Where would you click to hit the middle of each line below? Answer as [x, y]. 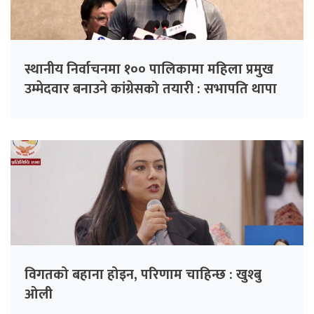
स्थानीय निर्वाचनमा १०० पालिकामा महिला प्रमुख [149, 70]
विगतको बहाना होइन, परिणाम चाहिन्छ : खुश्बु [143, 275]
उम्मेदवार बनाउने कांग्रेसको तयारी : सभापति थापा [151, 89]
